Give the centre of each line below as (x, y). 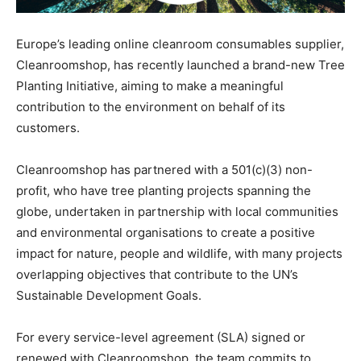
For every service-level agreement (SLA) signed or (161, 337)
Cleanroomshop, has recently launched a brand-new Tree (180, 64)
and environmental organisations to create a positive (166, 232)
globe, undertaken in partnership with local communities (177, 211)
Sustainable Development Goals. (109, 295)
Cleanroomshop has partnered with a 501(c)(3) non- (164, 169)
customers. (48, 127)
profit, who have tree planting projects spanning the (164, 190)
